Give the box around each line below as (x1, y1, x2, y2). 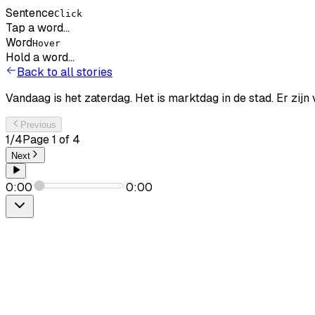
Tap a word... (6, 20, 70, 35)
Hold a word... (6, 50, 75, 65)
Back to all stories (17, 65, 112, 79)
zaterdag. (84, 91, 132, 105)
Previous (20, 120, 57, 131)
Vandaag (6, 91, 51, 105)
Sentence (6, 6, 54, 20)
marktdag (168, 91, 219, 105)
